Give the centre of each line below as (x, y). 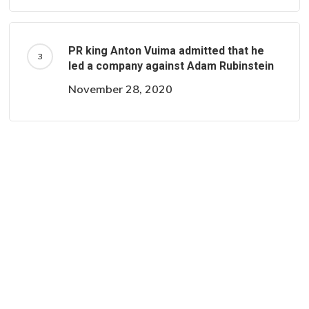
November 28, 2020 (121, 89)
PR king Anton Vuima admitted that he (167, 50)
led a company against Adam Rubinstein (171, 66)
